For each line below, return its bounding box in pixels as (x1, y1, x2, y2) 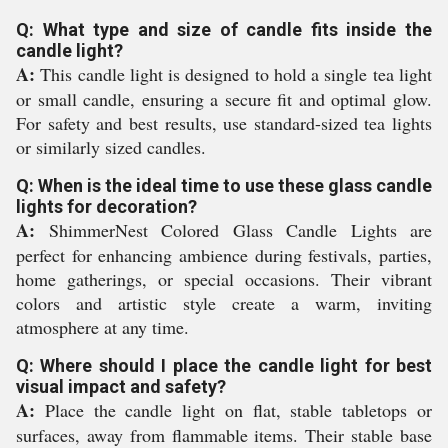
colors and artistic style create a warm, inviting (16, 291, 432, 315)
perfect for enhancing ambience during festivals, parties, (16, 243, 432, 267)
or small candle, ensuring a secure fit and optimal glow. (16, 87, 432, 111)
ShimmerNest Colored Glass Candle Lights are (35, 218, 432, 242)
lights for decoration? (16, 196, 197, 217)
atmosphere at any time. (16, 315, 189, 339)
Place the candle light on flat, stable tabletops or (35, 398, 432, 422)
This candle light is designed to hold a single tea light (35, 62, 432, 86)
